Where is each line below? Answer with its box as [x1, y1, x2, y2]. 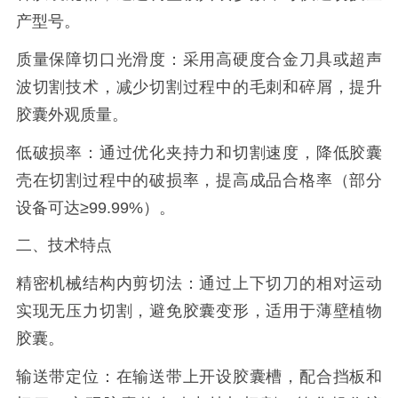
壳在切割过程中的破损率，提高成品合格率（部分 [15, 171, 383, 189]
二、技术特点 [15, 236, 112, 255]
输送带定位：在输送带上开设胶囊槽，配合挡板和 [15, 367, 383, 386]
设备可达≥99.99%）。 [15, 198, 175, 217]
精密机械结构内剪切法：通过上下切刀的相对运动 [15, 275, 383, 293]
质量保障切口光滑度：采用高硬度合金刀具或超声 [15, 50, 383, 68]
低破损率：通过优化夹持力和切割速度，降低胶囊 [15, 143, 383, 162]
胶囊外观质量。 [15, 105, 128, 123]
